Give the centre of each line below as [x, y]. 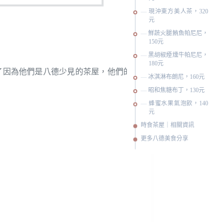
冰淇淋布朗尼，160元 [176, 77]
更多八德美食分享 [165, 139]
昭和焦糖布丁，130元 [176, 90]
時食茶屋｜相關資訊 [167, 125]
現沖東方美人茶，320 [178, 11]
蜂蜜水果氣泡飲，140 [178, 103]
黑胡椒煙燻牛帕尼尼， [178, 55]
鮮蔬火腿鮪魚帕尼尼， [178, 33]
